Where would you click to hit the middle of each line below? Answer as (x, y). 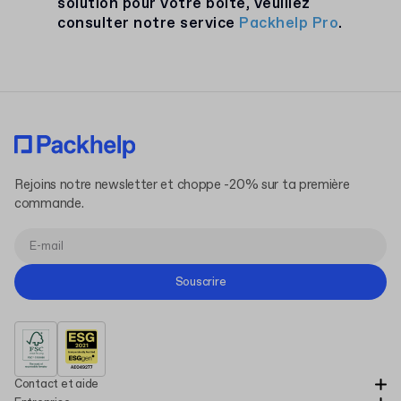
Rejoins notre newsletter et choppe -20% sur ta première (182, 185)
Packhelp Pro (289, 24)
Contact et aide (57, 384)
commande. (49, 204)
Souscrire (200, 282)
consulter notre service (148, 24)
